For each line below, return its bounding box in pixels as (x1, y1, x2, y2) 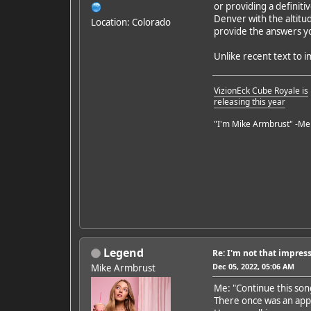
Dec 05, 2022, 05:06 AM (212, 260, 294, 271)
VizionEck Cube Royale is (213, 84, 308, 96)
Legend (103, 244, 144, 260)
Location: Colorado (90, 15, 171, 28)
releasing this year (213, 95, 285, 108)
